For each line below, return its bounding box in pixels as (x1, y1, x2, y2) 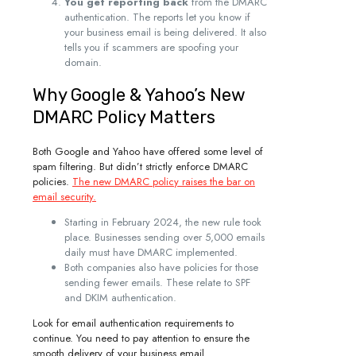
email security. (33, 188, 96, 204)
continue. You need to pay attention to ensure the (33, 330, 250, 346)
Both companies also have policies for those (64, 259, 258, 275)
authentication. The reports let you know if (64, 10, 250, 25)
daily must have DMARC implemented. (64, 244, 238, 260)
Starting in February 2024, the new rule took (64, 214, 261, 230)
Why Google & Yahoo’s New (33, 84, 246, 106)
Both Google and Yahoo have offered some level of (33, 143, 263, 159)
